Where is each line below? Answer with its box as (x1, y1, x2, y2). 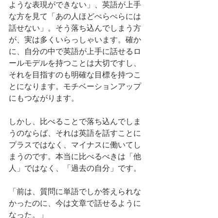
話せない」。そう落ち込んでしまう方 (9, 23, 141, 33)
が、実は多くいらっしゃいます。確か (9, 35, 141, 44)
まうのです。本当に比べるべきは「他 (9, 152, 141, 161)
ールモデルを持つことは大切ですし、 (9, 58, 141, 68)
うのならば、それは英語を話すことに (9, 128, 141, 138)
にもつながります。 (9, 93, 79, 103)
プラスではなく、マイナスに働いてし (9, 140, 141, 149)
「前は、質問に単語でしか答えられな (9, 187, 141, 196)
